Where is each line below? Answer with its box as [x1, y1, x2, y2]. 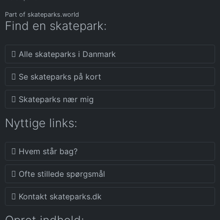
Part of [5, 11, 27, 19]
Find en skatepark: [5, 19, 107, 33]
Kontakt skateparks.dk [16, 192, 102, 202]
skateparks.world [27, 11, 79, 19]
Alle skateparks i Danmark [16, 49, 116, 59]
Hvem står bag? [16, 146, 78, 157]
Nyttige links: [5, 116, 77, 131]
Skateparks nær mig [16, 94, 94, 105]
